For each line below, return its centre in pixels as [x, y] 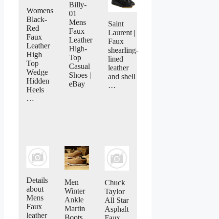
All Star [116, 200]
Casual [79, 66]
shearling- [123, 50]
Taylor [114, 192]
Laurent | [122, 33]
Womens [40, 10]
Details [37, 180]
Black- [37, 19]
